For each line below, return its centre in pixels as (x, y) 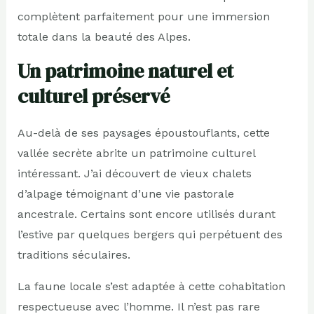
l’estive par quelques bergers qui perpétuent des (150, 234)
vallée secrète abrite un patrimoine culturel (136, 153)
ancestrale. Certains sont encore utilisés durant (146, 214)
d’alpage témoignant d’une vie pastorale (125, 193)
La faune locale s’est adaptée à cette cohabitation (151, 286)
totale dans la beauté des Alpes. (104, 36)
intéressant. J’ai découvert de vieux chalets (134, 173)
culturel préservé (93, 96)
